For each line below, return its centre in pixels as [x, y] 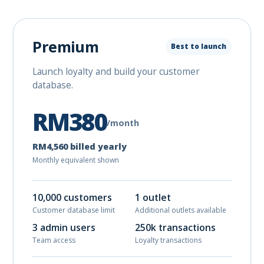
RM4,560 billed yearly [80, 146]
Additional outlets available [181, 210]
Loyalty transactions [168, 240]
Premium [65, 47]
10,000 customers [72, 197]
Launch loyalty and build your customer [116, 72]
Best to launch [198, 46]
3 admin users [64, 227]
